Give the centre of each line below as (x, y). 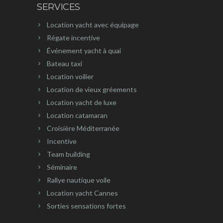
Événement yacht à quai (84, 51)
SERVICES (59, 7)
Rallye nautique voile (79, 180)
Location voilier (70, 77)
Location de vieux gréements (92, 90)
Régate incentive (73, 38)
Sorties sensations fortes (86, 206)
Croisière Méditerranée (83, 128)
